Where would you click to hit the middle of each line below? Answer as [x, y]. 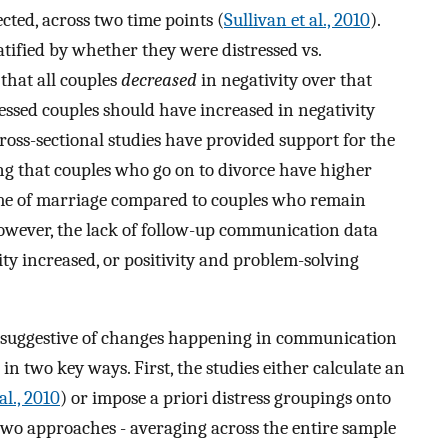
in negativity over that [284, 79]
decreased [159, 79]
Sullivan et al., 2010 [297, 19]
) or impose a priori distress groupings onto [225, 398]
